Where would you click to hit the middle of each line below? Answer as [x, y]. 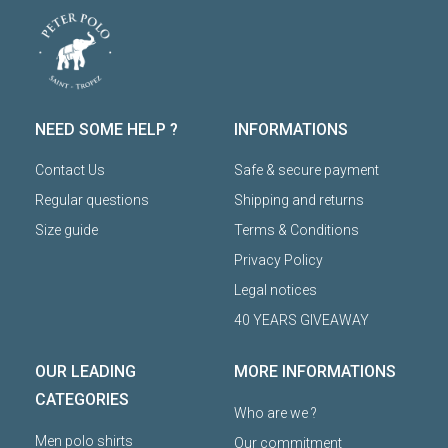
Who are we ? [275, 413]
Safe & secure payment [306, 170]
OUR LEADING [85, 372]
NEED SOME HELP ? [106, 130]
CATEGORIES [82, 400]
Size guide [66, 230]
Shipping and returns [299, 200]
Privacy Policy [278, 260]
